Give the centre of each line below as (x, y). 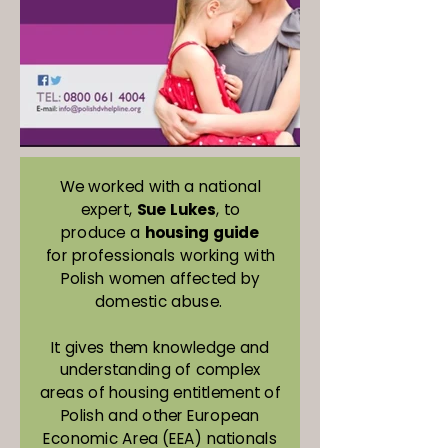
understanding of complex (160, 370)
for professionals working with (160, 255)
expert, (108, 209)
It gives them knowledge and (160, 347)
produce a (103, 232)
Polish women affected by (160, 278)
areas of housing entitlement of (160, 393)
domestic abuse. (160, 301)
